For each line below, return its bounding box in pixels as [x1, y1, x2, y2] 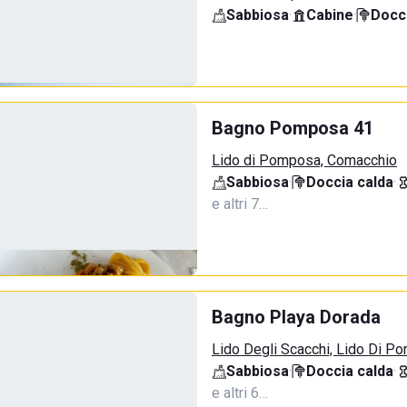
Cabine [306, 6, 353, 24]
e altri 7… [212, 195, 268, 213]
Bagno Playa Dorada [212, 306, 381, 328]
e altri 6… [212, 384, 268, 402]
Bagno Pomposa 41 [212, 117, 373, 139]
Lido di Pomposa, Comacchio [212, 152, 397, 169]
